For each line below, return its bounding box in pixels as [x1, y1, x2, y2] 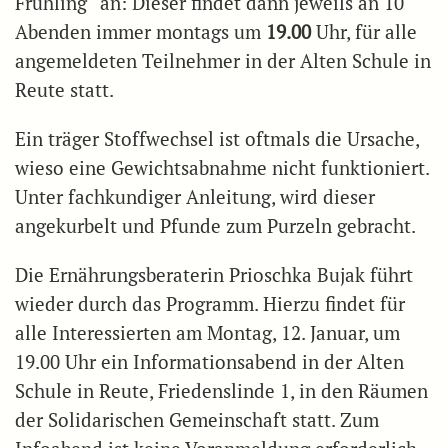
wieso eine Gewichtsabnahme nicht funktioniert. [15, 155, 429, 180]
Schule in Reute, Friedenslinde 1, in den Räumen [15, 378, 428, 403]
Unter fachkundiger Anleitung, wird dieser [15, 184, 375, 209]
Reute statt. [15, 77, 114, 102]
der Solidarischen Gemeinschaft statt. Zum [15, 407, 379, 432]
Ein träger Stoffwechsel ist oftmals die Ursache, [15, 126, 419, 151]
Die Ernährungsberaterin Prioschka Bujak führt [15, 262, 413, 287]
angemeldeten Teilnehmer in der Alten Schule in [15, 48, 431, 73]
